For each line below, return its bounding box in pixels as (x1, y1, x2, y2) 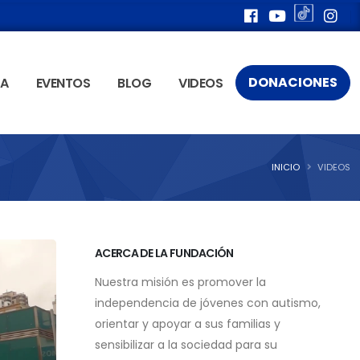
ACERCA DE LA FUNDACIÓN (95, 245, 234, 261)
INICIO (272, 161, 300, 174)
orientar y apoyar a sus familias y (95, 316, 280, 332)
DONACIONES (248, 73, 338, 92)
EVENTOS (35, 74, 91, 92)
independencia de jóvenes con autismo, (95, 295, 321, 311)
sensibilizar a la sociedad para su (95, 337, 277, 353)
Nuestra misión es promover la (95, 274, 266, 290)
